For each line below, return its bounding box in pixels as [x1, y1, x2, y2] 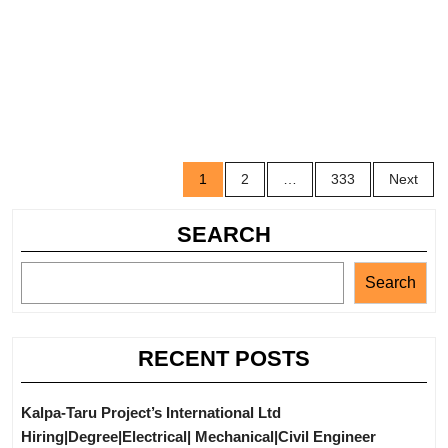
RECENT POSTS [138, 346, 310, 371]
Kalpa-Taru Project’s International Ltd [21, 404, 281, 421]
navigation [182, 180, 298, 208]
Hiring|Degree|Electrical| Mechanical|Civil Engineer [21, 428, 376, 445]
